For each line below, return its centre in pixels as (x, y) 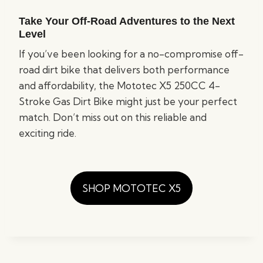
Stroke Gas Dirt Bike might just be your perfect (128, 101)
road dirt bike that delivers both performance (124, 70)
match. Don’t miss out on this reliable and (113, 117)
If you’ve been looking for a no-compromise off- (131, 54)
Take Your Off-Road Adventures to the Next (127, 21)
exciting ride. (48, 133)
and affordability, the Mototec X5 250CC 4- (119, 85)
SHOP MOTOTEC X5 (131, 188)
